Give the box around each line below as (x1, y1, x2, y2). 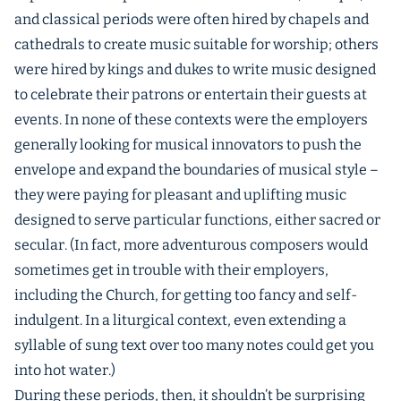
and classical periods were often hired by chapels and (14, 11, 369, 28)
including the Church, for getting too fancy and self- (14, 286, 357, 303)
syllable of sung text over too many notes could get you (14, 337, 374, 354)
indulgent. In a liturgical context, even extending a (14, 311, 346, 328)
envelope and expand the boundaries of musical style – (14, 161, 379, 178)
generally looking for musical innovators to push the (14, 136, 362, 153)
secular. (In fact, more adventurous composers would (14, 236, 368, 253)
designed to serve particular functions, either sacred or (14, 211, 380, 228)
